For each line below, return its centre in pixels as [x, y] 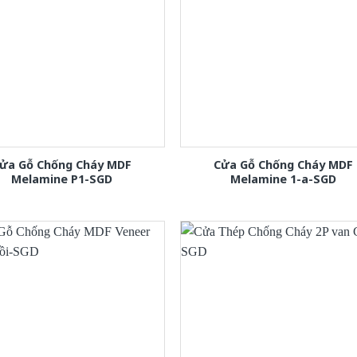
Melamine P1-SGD [61, 178]
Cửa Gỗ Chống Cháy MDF [284, 164]
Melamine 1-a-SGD [284, 178]
